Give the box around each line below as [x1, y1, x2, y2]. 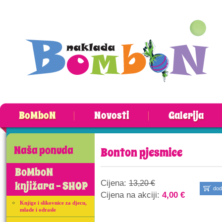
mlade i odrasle [20, 207, 56, 213]
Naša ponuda [14, 143, 73, 158]
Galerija [168, 109, 204, 123]
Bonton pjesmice [101, 144, 182, 161]
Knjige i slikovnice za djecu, [20, 200, 87, 206]
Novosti [94, 109, 129, 123]
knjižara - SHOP [15, 179, 88, 194]
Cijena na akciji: [101, 190, 162, 200]
